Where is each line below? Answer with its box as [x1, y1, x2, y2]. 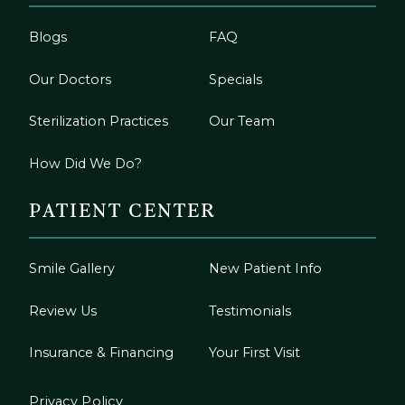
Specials [209, 71, 263, 88]
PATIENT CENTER [29, 200, 216, 223]
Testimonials [209, 302, 292, 319]
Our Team [209, 113, 276, 130]
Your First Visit [209, 344, 301, 362]
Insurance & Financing [29, 344, 174, 362]
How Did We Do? [29, 155, 142, 172]
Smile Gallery [29, 260, 115, 278]
